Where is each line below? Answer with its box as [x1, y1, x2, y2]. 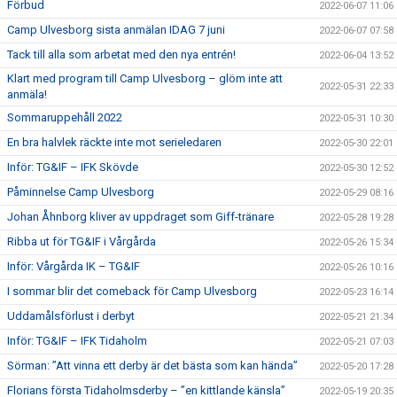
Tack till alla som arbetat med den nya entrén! [7, 48, 236, 61]
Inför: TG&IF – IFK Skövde [7, 160, 138, 174]
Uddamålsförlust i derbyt [7, 309, 135, 323]
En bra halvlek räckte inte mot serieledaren [7, 136, 222, 149]
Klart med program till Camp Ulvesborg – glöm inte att [7, 72, 283, 85]
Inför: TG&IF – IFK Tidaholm [7, 334, 147, 347]
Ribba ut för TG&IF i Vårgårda [7, 235, 156, 248]
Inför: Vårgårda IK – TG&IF [7, 260, 140, 273]
